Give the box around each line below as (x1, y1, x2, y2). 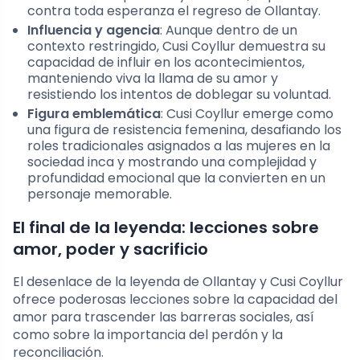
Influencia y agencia (27, 20, 160, 39)
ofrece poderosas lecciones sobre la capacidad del (13, 289, 337, 309)
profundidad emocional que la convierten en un (27, 168, 325, 187)
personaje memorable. (27, 184, 172, 203)
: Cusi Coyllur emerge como (161, 104, 333, 123)
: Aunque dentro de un (160, 20, 297, 39)
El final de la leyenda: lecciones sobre (13, 215, 319, 239)
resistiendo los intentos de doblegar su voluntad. (27, 84, 331, 104)
